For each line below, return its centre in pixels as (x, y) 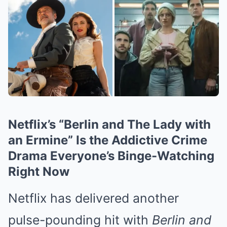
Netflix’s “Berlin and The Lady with (109, 124)
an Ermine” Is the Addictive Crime (108, 140)
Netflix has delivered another (93, 198)
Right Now (39, 172)
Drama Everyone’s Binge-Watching (111, 156)
